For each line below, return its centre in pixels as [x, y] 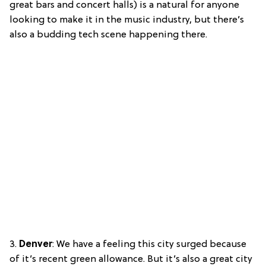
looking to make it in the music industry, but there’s [127, 20]
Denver [36, 245]
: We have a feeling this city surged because [149, 245]
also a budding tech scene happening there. [108, 35]
